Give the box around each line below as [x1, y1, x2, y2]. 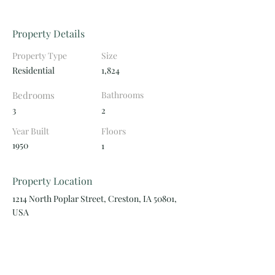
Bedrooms [12, 89, 55, 101]
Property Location [12, 174, 93, 187]
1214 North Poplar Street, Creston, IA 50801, [12, 193, 177, 204]
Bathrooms [101, 89, 144, 101]
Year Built [12, 125, 49, 137]
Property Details [12, 27, 85, 40]
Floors [101, 125, 126, 137]
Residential [12, 64, 55, 76]
